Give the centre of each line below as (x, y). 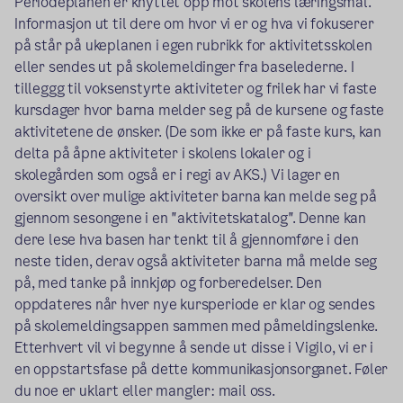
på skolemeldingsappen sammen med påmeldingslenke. (197, 326)
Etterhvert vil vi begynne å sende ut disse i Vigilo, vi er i (194, 347)
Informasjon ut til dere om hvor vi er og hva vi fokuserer (194, 23)
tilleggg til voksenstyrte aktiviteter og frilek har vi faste (196, 88)
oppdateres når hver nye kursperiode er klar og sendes (195, 304)
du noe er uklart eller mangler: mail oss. (145, 390)
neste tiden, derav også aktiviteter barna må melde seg (196, 261)
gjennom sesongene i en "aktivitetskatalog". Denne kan (190, 218)
